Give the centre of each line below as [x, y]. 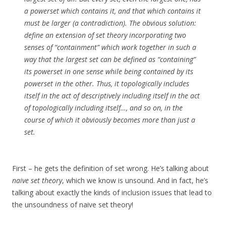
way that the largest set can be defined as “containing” [110, 60]
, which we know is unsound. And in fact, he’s [135, 181]
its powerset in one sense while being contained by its [109, 72]
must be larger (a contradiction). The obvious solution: [110, 23]
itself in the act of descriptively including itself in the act [112, 96]
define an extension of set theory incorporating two [105, 35]
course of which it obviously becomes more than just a [110, 120]
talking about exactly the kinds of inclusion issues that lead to [112, 193]
